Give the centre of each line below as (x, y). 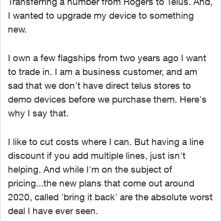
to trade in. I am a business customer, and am (103, 72)
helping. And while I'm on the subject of (90, 169)
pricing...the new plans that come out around (101, 183)
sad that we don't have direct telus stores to (99, 85)
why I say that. (38, 113)
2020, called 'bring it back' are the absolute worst (110, 197)
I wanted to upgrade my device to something (101, 15)
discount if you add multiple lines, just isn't (97, 155)
